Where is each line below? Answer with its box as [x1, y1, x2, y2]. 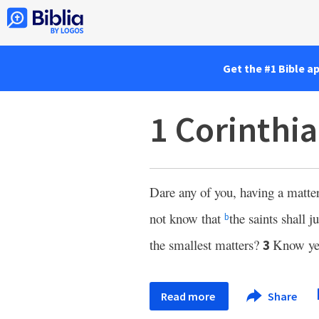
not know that [150, 209, 224, 227]
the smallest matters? [150, 236, 263, 253]
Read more [161, 289, 217, 303]
